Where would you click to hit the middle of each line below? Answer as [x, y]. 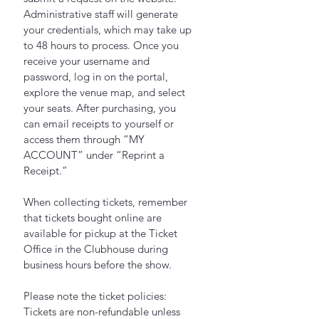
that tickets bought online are [94, 218]
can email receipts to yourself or [100, 124]
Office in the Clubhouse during [97, 249]
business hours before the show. [98, 265]
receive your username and [88, 61]
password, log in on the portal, [97, 77]
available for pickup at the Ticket [102, 233]
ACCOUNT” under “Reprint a [95, 155]
